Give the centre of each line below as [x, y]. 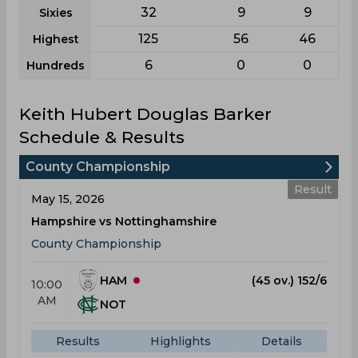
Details [281, 341]
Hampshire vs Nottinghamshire [124, 221]
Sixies [56, 13]
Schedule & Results [102, 137]
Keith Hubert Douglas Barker [145, 114]
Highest [56, 39]
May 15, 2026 [68, 199]
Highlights [181, 341]
